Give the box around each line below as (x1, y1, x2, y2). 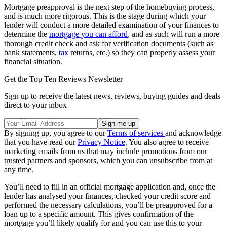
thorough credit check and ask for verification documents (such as (4, 39, 213, 48)
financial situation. (4, 57, 64, 66)
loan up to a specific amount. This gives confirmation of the (4, 209, 194, 218)
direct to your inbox (4, 100, 67, 109)
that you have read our (4, 137, 78, 146)
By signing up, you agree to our (4, 128, 107, 137)
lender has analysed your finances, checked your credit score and (4, 191, 211, 200)
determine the (4, 29, 49, 39)
